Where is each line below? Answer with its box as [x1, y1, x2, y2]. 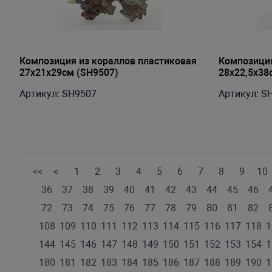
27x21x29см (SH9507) [19, 67, 118, 78]
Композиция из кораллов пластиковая [19, 55, 197, 67]
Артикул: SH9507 [19, 88, 97, 100]
